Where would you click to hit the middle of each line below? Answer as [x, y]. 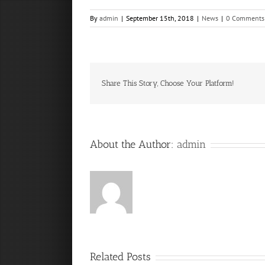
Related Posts [120, 257]
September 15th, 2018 [160, 18]
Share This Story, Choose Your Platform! [168, 83]
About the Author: [133, 144]
